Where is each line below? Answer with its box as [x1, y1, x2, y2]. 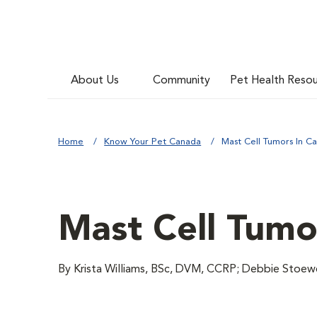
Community [153, 74, 211, 86]
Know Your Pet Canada [104, 137, 202, 146]
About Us [71, 74, 120, 86]
